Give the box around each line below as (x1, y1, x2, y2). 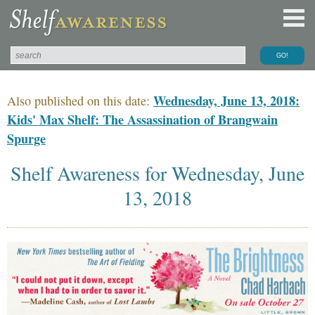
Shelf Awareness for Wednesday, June (11, 159, 304, 186)
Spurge (7, 129, 46, 148)
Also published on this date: (7, 91, 153, 109)
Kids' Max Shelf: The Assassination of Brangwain (7, 110, 278, 129)
